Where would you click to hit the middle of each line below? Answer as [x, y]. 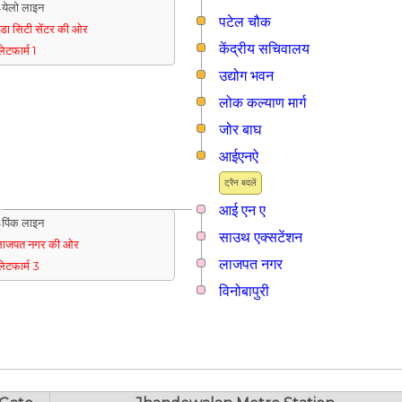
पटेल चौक [245, 22]
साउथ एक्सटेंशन [261, 237]
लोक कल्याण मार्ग [262, 102]
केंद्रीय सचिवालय [264, 48]
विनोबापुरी [244, 291]
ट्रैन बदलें [240, 182]
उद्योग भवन [246, 75]
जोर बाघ [240, 129]
